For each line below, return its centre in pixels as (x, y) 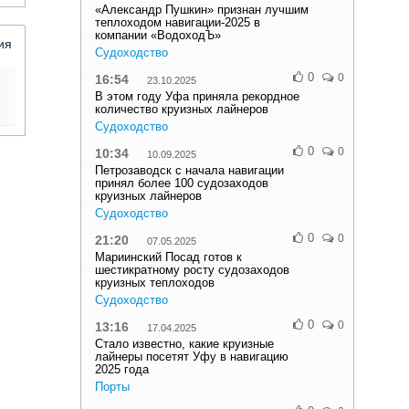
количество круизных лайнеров (182, 109)
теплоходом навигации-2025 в (178, 22)
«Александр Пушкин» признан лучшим (202, 10)
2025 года (122, 369)
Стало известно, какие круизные (184, 344)
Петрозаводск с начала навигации (189, 170)
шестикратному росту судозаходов (192, 270)
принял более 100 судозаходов (182, 183)
